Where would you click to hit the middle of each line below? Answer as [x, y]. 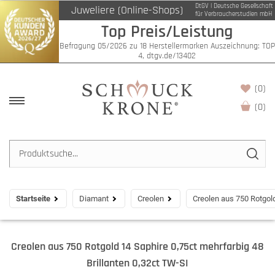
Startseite [33, 199]
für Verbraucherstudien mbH [234, 14]
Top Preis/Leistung [167, 32]
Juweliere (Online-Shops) [127, 10]
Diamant [94, 199]
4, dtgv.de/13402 [167, 56]
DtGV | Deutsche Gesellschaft [234, 6]
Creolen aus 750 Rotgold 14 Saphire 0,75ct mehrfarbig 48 [137, 246]
